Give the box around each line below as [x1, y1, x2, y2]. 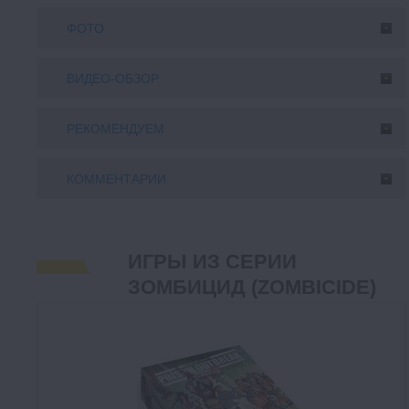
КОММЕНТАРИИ [67, 172, 166, 186]
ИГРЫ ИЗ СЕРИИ [128, 250, 297, 273]
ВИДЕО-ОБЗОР [67, 71, 159, 86]
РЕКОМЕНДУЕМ [67, 121, 164, 136]
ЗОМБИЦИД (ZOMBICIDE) [128, 276, 376, 299]
